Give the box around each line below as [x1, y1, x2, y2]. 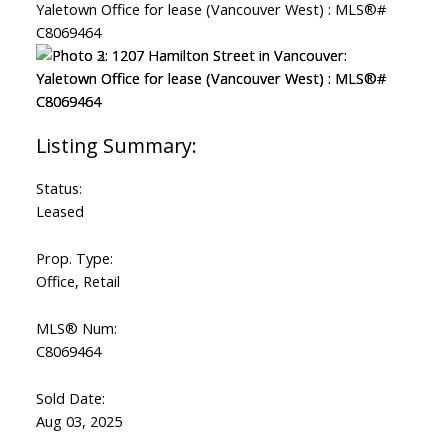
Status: [35, 178, 82, 199]
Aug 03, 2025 [35, 411, 122, 432]
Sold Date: [35, 388, 105, 409]
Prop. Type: [35, 248, 113, 269]
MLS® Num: [35, 318, 117, 339]
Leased [35, 201, 84, 222]
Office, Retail [35, 271, 120, 292]
